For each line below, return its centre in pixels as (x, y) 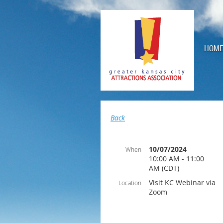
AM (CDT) (164, 168)
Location (130, 183)
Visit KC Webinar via (182, 182)
